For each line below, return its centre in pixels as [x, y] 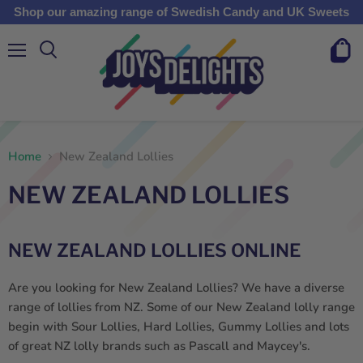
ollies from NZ [101, 307]
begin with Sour [53, 327]
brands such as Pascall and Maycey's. [205, 346]
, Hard [154, 327]
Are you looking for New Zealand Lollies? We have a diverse [176, 288]
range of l [35, 307]
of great [30, 346]
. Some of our [177, 307]
